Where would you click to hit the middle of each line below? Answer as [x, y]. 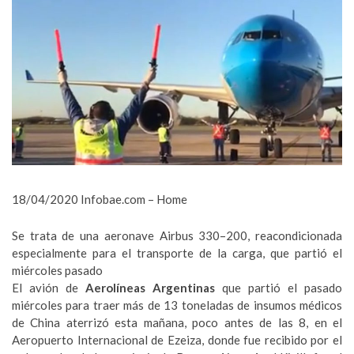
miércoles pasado [57, 270]
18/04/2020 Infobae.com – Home [100, 199]
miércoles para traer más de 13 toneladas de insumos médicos [177, 305]
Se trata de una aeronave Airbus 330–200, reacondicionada [177, 235]
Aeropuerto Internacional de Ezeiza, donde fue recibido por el [177, 340]
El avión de [49, 288]
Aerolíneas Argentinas [150, 288]
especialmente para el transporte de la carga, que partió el [177, 253]
